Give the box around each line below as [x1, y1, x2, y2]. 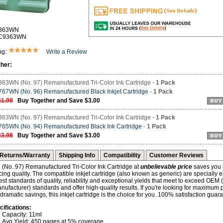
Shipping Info [59, 152, 95, 159]
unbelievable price [140, 163, 192, 170]
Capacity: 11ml [2, 211, 42, 218]
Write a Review [46, 48, 87, 55]
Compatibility [104, 152, 141, 159]
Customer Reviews [149, 152, 204, 159]
